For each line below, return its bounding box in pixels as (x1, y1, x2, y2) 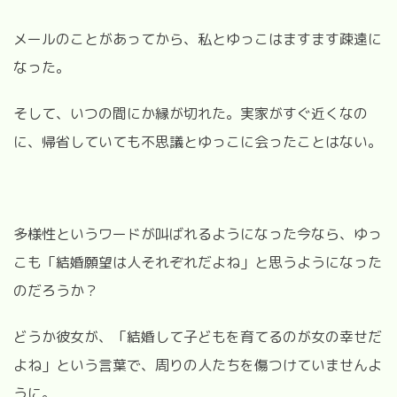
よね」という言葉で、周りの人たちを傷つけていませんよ (13, 354, 382, 375)
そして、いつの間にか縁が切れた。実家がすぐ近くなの (13, 103, 368, 123)
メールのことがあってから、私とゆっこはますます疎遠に (13, 28, 382, 49)
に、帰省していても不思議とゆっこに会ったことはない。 (13, 131, 382, 152)
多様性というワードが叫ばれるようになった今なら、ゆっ (13, 223, 382, 244)
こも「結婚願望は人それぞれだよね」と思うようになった (13, 252, 382, 272)
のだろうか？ (13, 280, 98, 300)
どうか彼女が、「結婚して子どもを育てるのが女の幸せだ (13, 326, 382, 346)
